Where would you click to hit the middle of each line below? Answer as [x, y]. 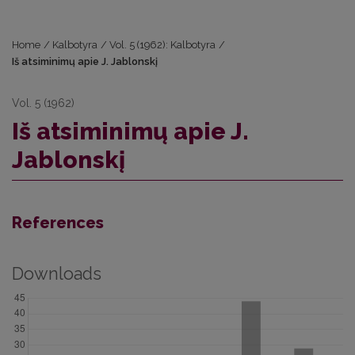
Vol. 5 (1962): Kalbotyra [163, 45]
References [58, 223]
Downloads [57, 274]
